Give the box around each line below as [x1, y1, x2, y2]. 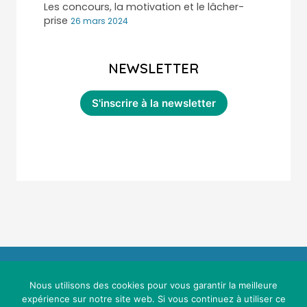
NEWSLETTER [108, 59, 199, 77]
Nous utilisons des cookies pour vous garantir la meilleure [29, 280, 278, 291]
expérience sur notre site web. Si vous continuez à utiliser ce [21, 293, 286, 304]
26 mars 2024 [71, 14, 128, 27]
